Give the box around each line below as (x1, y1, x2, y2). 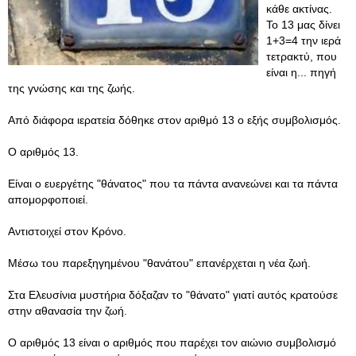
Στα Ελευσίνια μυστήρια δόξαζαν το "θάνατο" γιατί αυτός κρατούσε (8, 288, 338, 301)
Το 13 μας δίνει (266, 18, 340, 31)
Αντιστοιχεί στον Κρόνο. (8, 225, 126, 238)
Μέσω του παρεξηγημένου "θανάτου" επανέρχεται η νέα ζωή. (8, 257, 311, 269)
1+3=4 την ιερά (266, 34, 341, 47)
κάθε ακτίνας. (266, 2, 332, 15)
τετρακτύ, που (266, 50, 337, 63)
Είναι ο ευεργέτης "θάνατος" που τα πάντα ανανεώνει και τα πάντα (8, 177, 338, 190)
